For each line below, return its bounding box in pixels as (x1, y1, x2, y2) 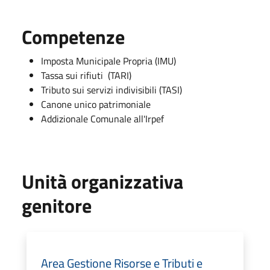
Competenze (22, 22, 125, 51)
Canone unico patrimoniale (41, 96, 151, 111)
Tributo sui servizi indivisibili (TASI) (41, 82, 182, 97)
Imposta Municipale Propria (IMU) (41, 53, 176, 68)
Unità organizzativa (22, 166, 183, 196)
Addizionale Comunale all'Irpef (41, 111, 164, 126)
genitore (22, 190, 92, 220)
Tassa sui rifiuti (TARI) (41, 67, 131, 83)
